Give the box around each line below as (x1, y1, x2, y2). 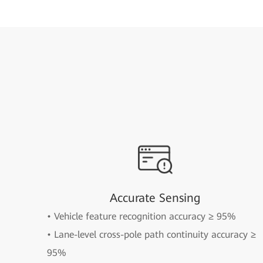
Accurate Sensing (109, 191, 201, 205)
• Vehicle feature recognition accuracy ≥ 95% (47, 211, 236, 222)
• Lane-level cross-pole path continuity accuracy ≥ (47, 229, 256, 240)
